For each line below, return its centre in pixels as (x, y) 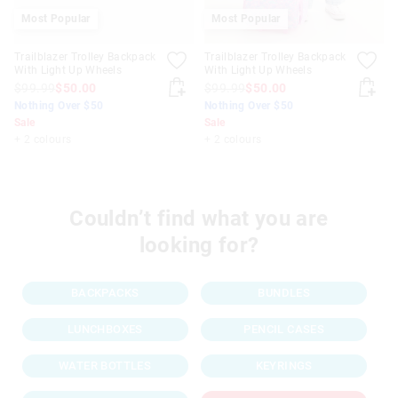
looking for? (199, 245)
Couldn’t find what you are (199, 218)
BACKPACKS (105, 292)
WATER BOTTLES (105, 365)
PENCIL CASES (284, 329)
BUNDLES (284, 292)
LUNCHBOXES (105, 329)
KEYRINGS (284, 365)
